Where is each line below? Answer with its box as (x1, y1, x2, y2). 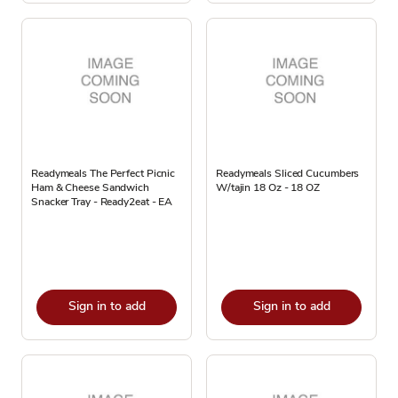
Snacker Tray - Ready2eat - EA (31, 195, 173, 209)
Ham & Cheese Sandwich (31, 180, 149, 195)
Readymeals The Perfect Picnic (31, 166, 176, 180)
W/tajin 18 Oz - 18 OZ (216, 180, 320, 195)
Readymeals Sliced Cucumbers (216, 166, 360, 180)
